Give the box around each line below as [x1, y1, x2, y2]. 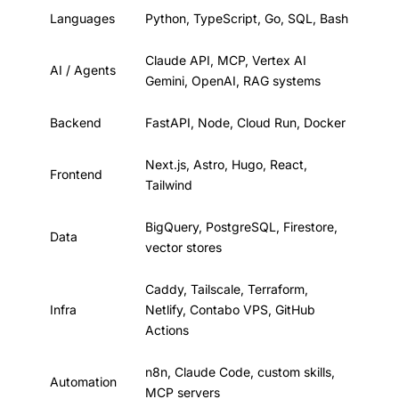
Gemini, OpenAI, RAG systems [145, 73, 321, 88]
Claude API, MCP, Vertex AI [145, 53, 306, 68]
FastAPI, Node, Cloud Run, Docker [145, 115, 346, 130]
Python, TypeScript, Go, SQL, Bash [145, 11, 348, 26]
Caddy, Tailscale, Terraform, [145, 281, 308, 297]
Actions [145, 322, 189, 338]
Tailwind [145, 177, 192, 192]
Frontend [50, 167, 102, 182]
